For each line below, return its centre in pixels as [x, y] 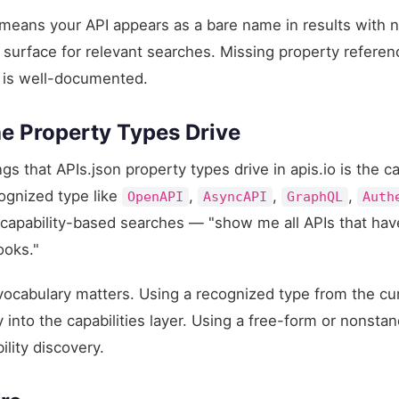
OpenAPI [156, 196]
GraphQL [315, 196]
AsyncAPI [236, 196]
